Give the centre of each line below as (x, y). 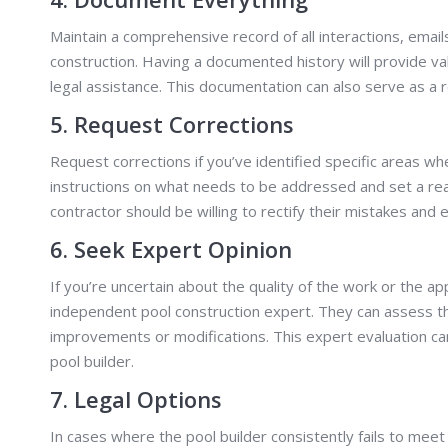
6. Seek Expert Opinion (171, 248)
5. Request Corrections (172, 123)
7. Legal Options (136, 398)
